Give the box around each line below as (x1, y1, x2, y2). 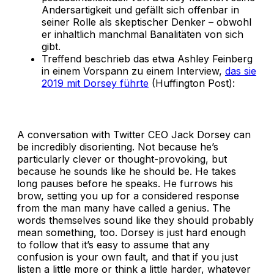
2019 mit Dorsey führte (42, 77, 149, 90)
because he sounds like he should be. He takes (17, 165, 236, 178)
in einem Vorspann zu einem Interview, (42, 65, 225, 78)
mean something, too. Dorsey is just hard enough (17, 226, 246, 239)
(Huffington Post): (149, 77, 235, 90)
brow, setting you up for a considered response (17, 190, 239, 202)
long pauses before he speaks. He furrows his (17, 177, 233, 190)
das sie (225, 65, 256, 78)
